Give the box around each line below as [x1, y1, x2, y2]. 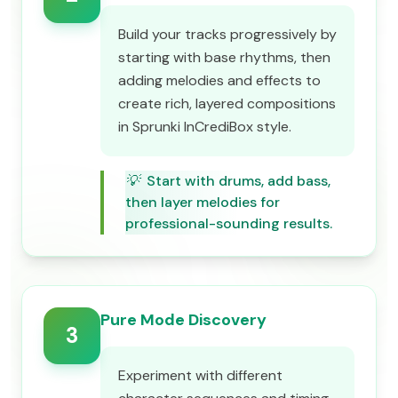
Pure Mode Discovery [100, 309, 267, 330]
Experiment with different [118, 366, 283, 385]
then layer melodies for [125, 193, 280, 211]
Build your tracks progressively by [118, 25, 337, 44]
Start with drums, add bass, [147, 171, 330, 190]
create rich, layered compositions [118, 94, 336, 113]
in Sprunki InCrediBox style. [118, 117, 291, 136]
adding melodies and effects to [118, 71, 321, 90]
